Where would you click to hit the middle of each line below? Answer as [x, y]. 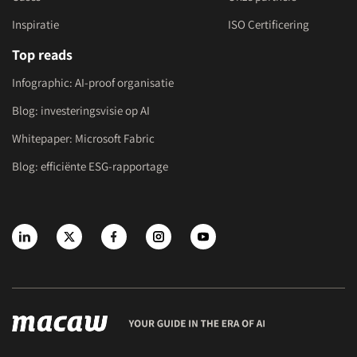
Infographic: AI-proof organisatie [93, 82]
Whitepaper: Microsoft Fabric [83, 138]
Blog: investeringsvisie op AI [81, 110]
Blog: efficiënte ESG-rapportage [90, 166]
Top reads [42, 54]
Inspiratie [35, 24]
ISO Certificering [268, 24]
